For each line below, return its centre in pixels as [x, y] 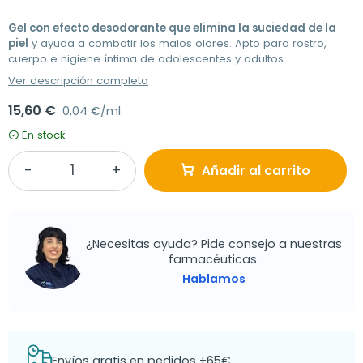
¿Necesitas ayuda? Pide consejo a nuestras [214, 243]
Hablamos [214, 278]
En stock [44, 135]
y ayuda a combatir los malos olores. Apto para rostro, [177, 44]
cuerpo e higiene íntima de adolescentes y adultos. [147, 59]
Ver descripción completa [78, 81]
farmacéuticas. [214, 259]
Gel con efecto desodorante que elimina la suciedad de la [172, 28]
